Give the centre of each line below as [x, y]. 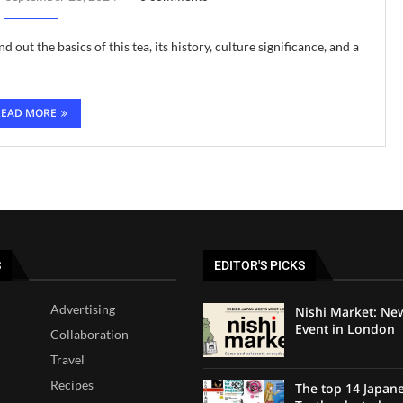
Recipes [72, 384]
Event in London [345, 328]
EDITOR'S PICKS [260, 265]
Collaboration [90, 334]
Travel [68, 359]
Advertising [83, 309]
